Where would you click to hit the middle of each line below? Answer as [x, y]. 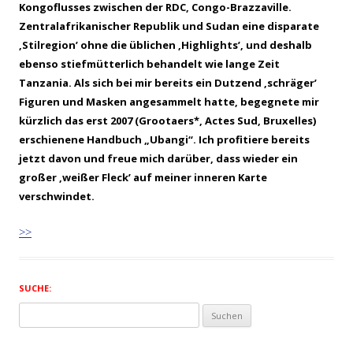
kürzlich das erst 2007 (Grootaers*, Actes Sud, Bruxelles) [167, 121]
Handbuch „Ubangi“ [140, 140]
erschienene [53, 140]
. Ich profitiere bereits [251, 140]
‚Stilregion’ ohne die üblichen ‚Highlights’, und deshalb [165, 45]
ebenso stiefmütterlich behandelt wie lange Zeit [149, 64]
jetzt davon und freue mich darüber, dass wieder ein [158, 159]
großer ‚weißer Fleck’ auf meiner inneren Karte [143, 178]
